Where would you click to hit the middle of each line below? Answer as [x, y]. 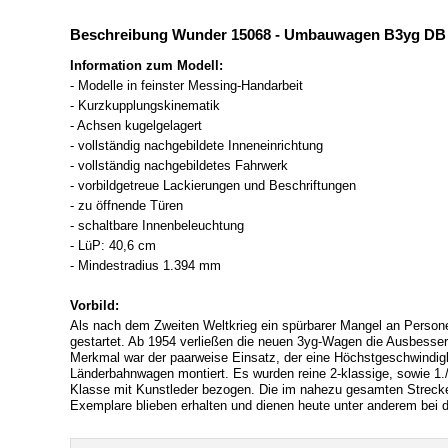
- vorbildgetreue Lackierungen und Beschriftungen [213, 186]
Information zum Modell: [146, 66]
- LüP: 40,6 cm [113, 246]
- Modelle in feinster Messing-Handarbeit [186, 86]
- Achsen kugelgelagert [136, 126]
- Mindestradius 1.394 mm [145, 266]
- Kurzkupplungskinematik [145, 106]
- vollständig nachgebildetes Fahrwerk [179, 166]
